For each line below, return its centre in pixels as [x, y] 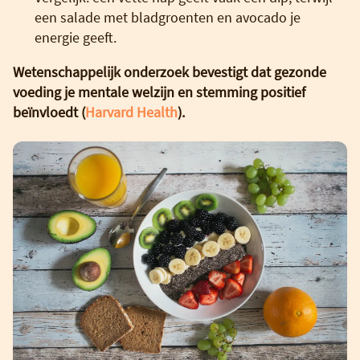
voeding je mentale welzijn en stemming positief [159, 92]
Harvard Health [131, 112]
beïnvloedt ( [49, 112]
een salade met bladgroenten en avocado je [168, 17]
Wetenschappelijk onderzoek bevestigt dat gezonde [170, 72]
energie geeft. [76, 37]
